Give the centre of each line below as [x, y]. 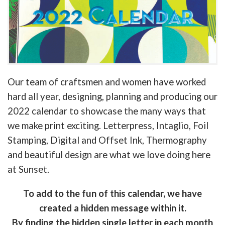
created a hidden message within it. [113, 208]
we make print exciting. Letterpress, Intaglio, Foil [108, 126]
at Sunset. [28, 170]
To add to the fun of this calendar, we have [113, 194]
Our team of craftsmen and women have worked [107, 82]
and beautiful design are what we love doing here [109, 155]
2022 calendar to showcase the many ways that [107, 111]
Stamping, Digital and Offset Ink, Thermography [107, 140]
